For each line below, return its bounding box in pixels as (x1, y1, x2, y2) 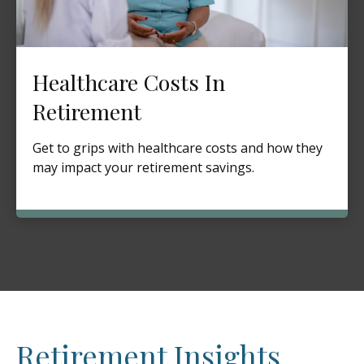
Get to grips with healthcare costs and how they (32, 138, 323, 157)
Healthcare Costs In (32, 67, 225, 97)
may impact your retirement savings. (32, 158, 254, 176)
